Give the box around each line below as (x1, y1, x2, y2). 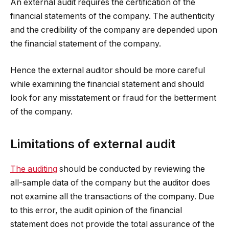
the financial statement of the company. (10, 39, 161, 49)
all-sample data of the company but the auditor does (10, 177, 210, 188)
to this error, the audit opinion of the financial (10, 205, 182, 215)
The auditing (10, 164, 57, 174)
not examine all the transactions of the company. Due (10, 191, 214, 201)
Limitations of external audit (10, 136, 175, 152)
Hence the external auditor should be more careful (10, 65, 205, 75)
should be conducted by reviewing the (57, 164, 205, 174)
